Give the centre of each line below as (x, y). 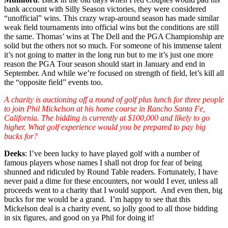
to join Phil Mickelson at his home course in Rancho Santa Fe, (105, 109)
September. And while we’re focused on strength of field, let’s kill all (114, 73)
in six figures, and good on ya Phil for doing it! (79, 218)
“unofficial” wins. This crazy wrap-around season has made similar (111, 18)
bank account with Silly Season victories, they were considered (105, 9)
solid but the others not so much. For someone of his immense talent (113, 46)
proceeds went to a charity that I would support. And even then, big (113, 190)
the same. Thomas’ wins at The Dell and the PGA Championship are (114, 37)
